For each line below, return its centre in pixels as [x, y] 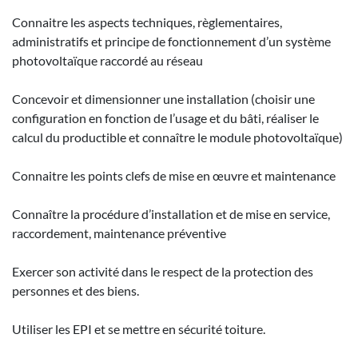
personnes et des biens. [76, 290]
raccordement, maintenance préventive [119, 233]
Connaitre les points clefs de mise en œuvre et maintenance [174, 175]
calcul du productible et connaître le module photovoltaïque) [177, 137]
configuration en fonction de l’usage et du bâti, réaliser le [165, 117]
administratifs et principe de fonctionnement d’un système [171, 41]
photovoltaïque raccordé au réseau [107, 60]
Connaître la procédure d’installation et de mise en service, [171, 213]
